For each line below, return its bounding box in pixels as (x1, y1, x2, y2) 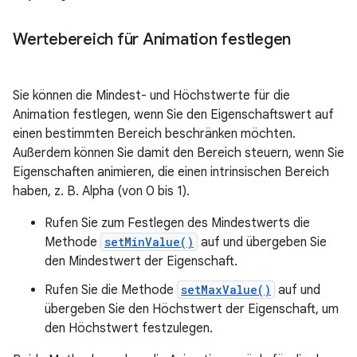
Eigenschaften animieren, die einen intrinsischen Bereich (13, 164, 329, 180)
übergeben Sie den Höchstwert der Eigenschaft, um (45, 301, 339, 317)
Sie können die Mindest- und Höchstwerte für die (13, 88, 290, 104)
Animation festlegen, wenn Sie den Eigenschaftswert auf (13, 107, 334, 123)
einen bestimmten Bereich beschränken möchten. (13, 126, 296, 142)
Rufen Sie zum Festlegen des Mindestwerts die (45, 215, 310, 231)
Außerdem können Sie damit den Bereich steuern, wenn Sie (13, 145, 344, 161)
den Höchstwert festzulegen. (45, 320, 213, 336)
